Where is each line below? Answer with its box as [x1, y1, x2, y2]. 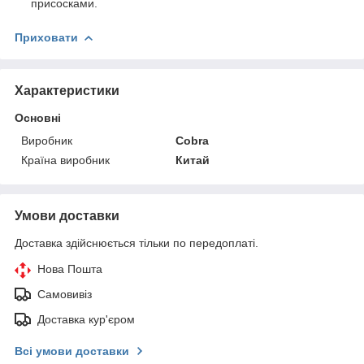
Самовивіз [37, 287, 92, 301]
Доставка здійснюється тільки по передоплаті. [15, 236, 258, 249]
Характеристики [15, 83, 119, 97]
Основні [15, 110, 61, 124]
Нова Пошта [37, 262, 102, 275]
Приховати [15, 30, 78, 44]
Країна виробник [21, 153, 110, 167]
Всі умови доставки [15, 344, 129, 357]
